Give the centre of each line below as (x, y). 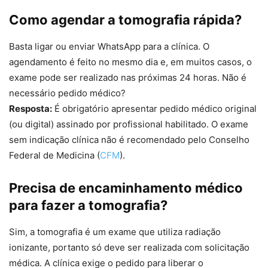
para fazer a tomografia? (88, 205)
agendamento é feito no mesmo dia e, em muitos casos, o (130, 62)
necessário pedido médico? (67, 93)
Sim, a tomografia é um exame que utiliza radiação (115, 232)
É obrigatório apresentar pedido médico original (154, 109)
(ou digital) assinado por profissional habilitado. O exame (129, 124)
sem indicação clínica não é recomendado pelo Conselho (129, 140)
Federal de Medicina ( (54, 156)
